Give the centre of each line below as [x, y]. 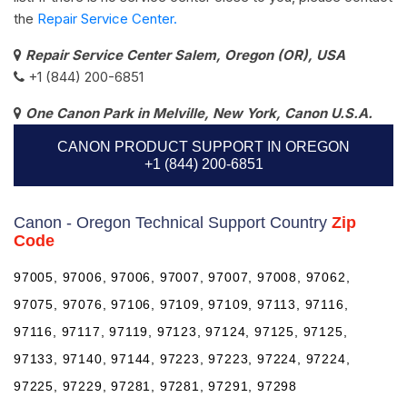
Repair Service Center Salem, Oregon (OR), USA [185, 55]
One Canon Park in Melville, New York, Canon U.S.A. [199, 113]
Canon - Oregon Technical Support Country [173, 222]
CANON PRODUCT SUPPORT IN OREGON [203, 146]
